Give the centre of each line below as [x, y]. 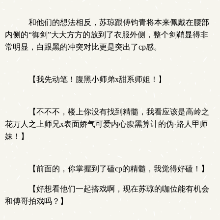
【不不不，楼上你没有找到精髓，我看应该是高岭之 [115, 112]
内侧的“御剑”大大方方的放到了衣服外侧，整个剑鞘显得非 [107, 35]
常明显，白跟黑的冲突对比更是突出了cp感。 [83, 47]
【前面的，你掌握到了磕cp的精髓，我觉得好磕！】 [115, 169]
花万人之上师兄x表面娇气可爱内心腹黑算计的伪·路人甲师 [106, 124]
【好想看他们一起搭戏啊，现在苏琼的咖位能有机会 [115, 189]
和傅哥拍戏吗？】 [36, 201]
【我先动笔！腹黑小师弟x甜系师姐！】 [93, 79]
